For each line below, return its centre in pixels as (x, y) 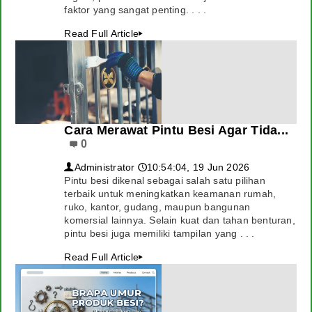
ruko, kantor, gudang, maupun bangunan (157, 207)
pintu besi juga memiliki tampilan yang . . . (159, 233)
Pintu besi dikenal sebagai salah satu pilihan (165, 180)
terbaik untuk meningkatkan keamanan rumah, (170, 194)
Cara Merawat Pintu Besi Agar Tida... (177, 130)
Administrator (104, 167)
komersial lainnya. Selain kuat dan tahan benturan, (180, 220)
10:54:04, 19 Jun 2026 (198, 167)
